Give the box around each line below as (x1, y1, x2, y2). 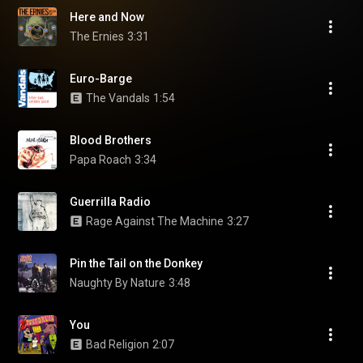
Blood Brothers (70, 134, 152, 147)
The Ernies (70, 30, 124, 43)
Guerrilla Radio (70, 195, 151, 208)
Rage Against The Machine (86, 215, 224, 228)
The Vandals (86, 92, 150, 105)
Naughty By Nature (70, 276, 165, 289)
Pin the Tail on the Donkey (70, 257, 203, 270)
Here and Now (70, 11, 144, 23)
